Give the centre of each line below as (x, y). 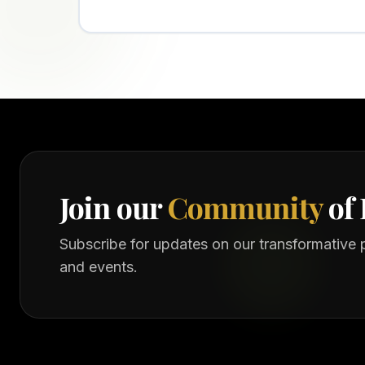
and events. (99, 267)
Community (244, 207)
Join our (113, 207)
